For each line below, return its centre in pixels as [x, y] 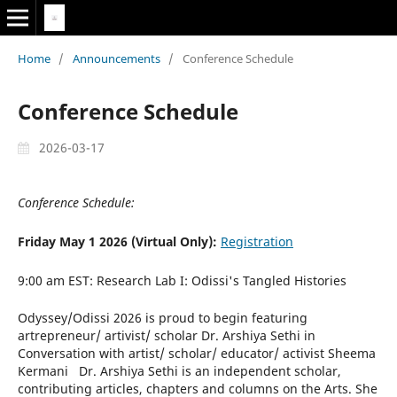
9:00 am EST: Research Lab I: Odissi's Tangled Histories [183, 280]
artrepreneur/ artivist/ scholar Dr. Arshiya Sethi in [166, 335]
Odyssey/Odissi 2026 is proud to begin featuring [162, 317]
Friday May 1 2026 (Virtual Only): [117, 241]
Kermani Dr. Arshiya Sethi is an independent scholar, [179, 370]
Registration [257, 241]
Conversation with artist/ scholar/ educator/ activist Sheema [196, 353]
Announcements [116, 58]
